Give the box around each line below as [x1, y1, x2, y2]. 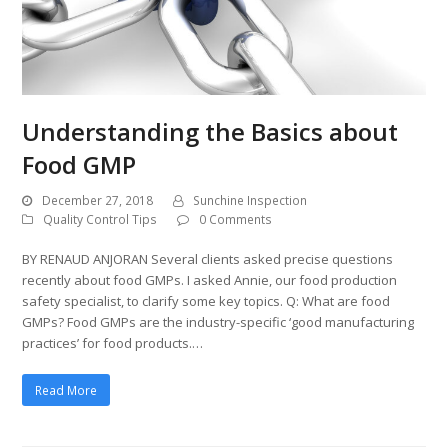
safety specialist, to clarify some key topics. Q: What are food [22, 292, 391, 311]
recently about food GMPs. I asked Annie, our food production [22, 271, 398, 290]
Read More [35, 381, 98, 399]
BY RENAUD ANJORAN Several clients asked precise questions [22, 250, 394, 269]
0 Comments [199, 211, 273, 229]
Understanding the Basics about [22, 115, 399, 149]
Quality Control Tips [43, 211, 158, 229]
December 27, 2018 [42, 192, 154, 210]
